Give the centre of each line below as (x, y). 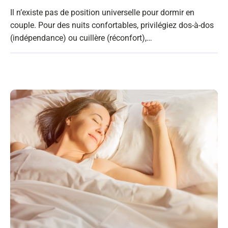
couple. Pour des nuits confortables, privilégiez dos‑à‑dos (112, 25)
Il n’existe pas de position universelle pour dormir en (102, 13)
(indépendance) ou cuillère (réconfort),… (81, 38)
